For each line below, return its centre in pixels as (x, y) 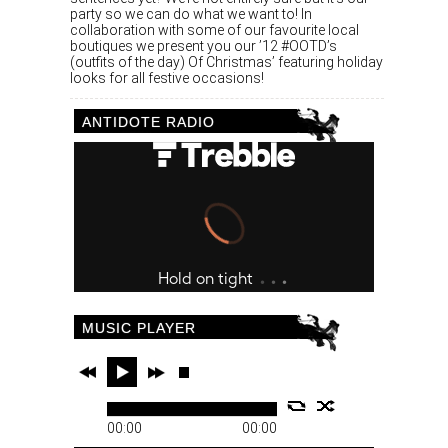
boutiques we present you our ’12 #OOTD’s (203, 46)
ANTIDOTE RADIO (148, 122)
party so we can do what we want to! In (191, 14)
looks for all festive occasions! (167, 78)
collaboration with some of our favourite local (214, 30)
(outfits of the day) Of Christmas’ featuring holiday (226, 62)
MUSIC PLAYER (139, 328)
